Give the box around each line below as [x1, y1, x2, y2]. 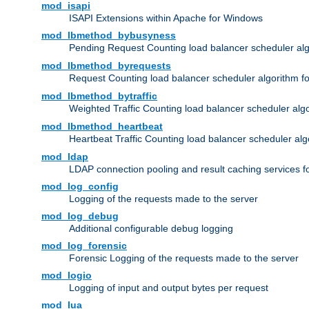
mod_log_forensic [41, 240, 127, 252]
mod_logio [41, 270, 92, 281]
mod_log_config [41, 181, 119, 192]
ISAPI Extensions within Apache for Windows [69, 12, 263, 24]
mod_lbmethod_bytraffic [41, 90, 157, 102]
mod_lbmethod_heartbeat [41, 121, 163, 132]
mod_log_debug [41, 210, 119, 222]
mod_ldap [41, 151, 88, 163]
